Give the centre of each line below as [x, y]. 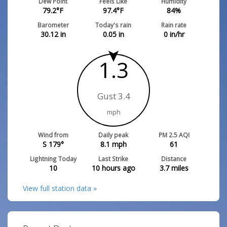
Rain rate [174, 25]
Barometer [53, 25]
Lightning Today [53, 159]
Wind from [53, 135]
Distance [174, 159]
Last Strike [113, 159]
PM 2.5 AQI [174, 135]
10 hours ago [113, 168]
